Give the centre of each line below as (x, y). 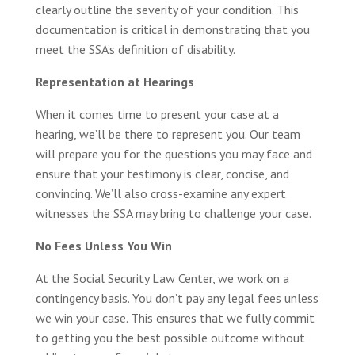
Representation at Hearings (115, 81)
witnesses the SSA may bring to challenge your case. (173, 213)
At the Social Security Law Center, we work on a (162, 278)
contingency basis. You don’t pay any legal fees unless (177, 298)
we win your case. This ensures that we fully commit (175, 317)
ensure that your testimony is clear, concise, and (162, 173)
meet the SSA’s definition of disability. (135, 49)
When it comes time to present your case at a (157, 114)
